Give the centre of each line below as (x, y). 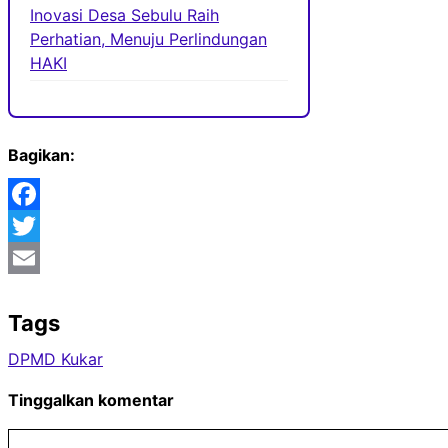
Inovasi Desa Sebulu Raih (124, 15)
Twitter (34, 258)
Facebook (45, 226)
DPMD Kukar (55, 359)
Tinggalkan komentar (91, 400)
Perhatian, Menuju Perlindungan (148, 39)
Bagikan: (41, 155)
